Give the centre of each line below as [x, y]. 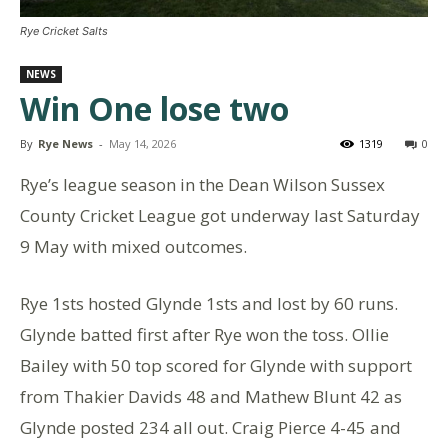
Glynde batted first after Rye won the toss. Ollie [204, 334]
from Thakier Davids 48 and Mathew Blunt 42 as [211, 396]
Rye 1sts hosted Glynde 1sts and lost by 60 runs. [209, 303]
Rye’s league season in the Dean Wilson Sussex [202, 184]
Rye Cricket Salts [64, 31]
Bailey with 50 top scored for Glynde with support [216, 365]
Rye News [65, 143]
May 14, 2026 [142, 143]
